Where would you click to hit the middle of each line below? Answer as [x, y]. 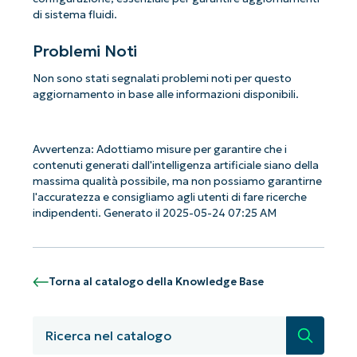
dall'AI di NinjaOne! [178, 332]
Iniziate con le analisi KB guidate [178, 311]
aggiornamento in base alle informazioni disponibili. [165, 94]
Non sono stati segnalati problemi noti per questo [162, 78]
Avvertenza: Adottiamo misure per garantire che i [159, 149]
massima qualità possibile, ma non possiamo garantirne [177, 181]
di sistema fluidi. [75, 14]
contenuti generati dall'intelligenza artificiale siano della [175, 165]
